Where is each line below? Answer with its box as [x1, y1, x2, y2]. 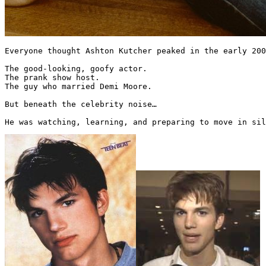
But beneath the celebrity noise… [5, 99, 157, 109]
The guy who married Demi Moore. [5, 81, 152, 91]
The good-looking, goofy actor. [5, 64, 147, 73]
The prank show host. [5, 72, 100, 82]
